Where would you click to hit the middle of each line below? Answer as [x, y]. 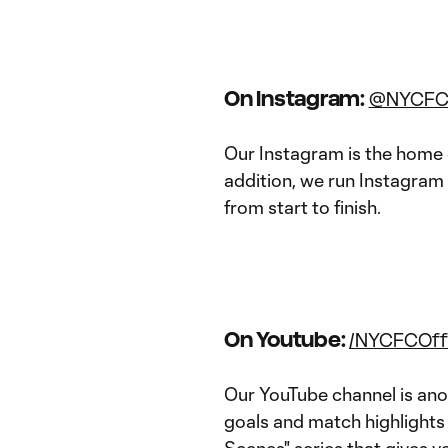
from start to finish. [302, 207]
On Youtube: [286, 339]
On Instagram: [296, 98]
